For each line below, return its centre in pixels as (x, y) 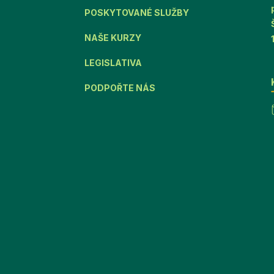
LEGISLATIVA (113, 62)
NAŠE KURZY (113, 37)
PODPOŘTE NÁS (120, 87)
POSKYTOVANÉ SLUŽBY (137, 12)
